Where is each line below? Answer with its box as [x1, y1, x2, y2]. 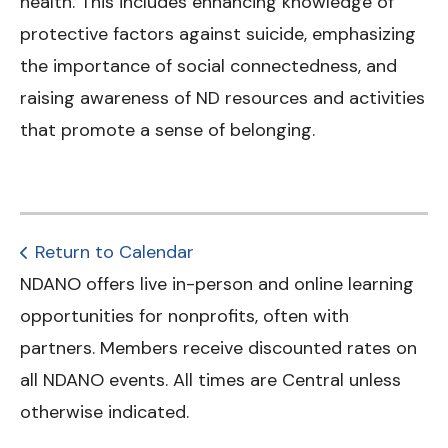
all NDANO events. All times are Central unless [20, 368, 401, 392]
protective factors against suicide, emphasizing [20, 22, 416, 46]
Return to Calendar [35, 240, 194, 264]
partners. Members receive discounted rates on [20, 336, 417, 360]
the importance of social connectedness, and [20, 54, 397, 78]
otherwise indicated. [20, 400, 189, 424]
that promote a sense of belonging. [20, 118, 315, 142]
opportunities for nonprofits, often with [20, 304, 349, 328]
